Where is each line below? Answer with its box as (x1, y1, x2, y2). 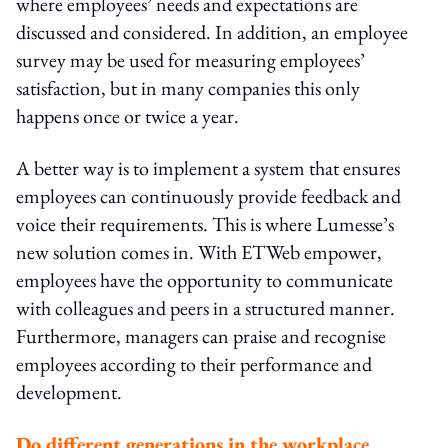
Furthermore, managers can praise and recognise (16, 322, 386, 349)
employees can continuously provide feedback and (16, 182, 401, 209)
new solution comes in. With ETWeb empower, (16, 238, 382, 265)
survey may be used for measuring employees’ (16, 46, 365, 73)
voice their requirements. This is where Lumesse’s (16, 210, 394, 237)
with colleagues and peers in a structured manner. (16, 294, 395, 321)
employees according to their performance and (16, 350, 372, 377)
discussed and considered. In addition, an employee (16, 18, 408, 45)
